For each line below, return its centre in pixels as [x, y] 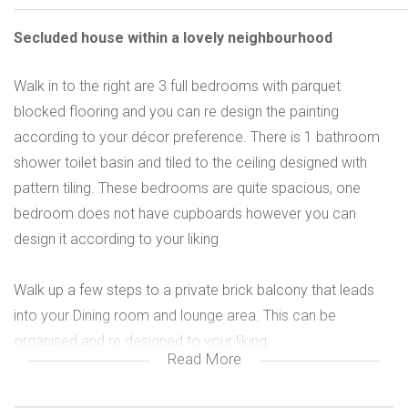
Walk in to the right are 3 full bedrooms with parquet [177, 86]
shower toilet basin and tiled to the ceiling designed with [190, 162]
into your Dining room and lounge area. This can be [175, 315]
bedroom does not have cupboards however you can [185, 213]
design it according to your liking [116, 239]
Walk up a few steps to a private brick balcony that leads [194, 290]
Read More [204, 358]
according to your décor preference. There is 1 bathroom [197, 137]
